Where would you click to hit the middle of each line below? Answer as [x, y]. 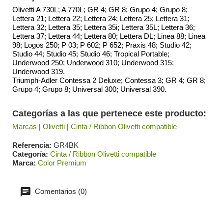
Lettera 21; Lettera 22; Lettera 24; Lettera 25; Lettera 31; [101, 18]
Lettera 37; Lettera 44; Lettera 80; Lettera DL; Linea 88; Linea [109, 36]
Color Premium [62, 163]
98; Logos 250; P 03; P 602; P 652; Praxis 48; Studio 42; [102, 45]
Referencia [31, 145]
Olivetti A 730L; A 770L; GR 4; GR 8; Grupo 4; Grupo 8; [100, 9]
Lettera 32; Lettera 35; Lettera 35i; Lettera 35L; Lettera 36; [104, 27]
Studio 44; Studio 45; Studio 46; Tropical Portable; [91, 54]
